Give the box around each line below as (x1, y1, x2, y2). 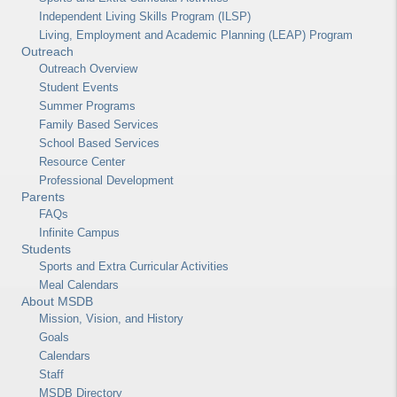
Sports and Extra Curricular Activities (39, 259, 229, 273)
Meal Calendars (39, 277, 119, 292)
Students (21, 241, 71, 256)
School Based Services (39, 136, 160, 150)
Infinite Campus (39, 225, 120, 239)
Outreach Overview (39, 61, 137, 75)
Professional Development (39, 173, 174, 187)
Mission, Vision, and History (39, 311, 183, 325)
